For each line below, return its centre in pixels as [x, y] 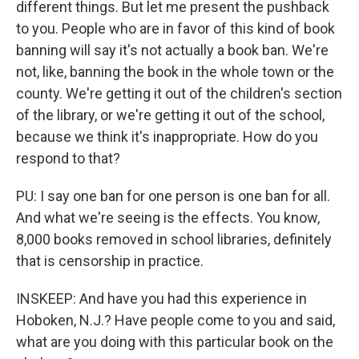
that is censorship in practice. [110, 260]
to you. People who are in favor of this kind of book [175, 28]
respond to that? [68, 158]
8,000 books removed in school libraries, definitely [174, 239]
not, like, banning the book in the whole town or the [175, 71]
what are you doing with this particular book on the [175, 341]
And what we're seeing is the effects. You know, [168, 217]
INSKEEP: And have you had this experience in [161, 298]
